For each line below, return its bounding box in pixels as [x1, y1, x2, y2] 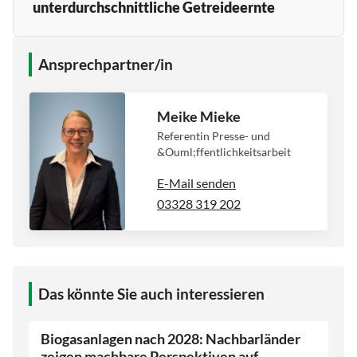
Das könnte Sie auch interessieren [38, 284, 265, 303]
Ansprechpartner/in [38, 55, 173, 74]
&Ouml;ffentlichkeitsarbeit [157, 144, 291, 159]
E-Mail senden [157, 175, 236, 190]
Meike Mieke [157, 108, 241, 126]
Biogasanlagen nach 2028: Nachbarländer [41, 330, 300, 347]
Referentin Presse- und [157, 128, 270, 143]
